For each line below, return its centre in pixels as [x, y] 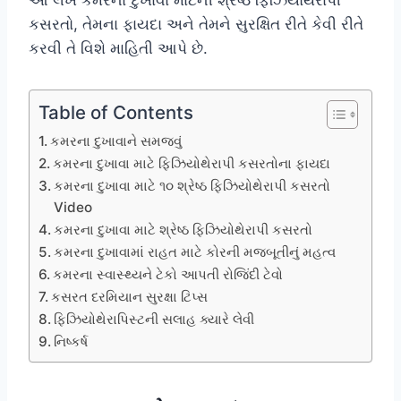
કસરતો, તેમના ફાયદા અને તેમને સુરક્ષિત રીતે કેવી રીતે [196, 24]
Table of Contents [116, 112]
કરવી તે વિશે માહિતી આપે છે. [118, 48]
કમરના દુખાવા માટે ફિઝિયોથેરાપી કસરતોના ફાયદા [192, 163]
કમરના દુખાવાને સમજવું [116, 141]
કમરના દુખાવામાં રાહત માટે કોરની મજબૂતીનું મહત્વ [195, 252]
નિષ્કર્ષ [71, 341]
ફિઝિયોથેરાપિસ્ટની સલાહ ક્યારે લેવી [154, 319]
